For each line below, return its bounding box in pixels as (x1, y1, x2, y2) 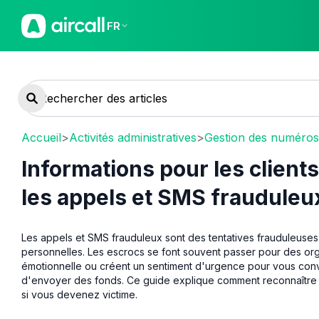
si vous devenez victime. (21, 288, 137, 300)
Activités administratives (69, 130, 197, 145)
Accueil (21, 130, 61, 145)
